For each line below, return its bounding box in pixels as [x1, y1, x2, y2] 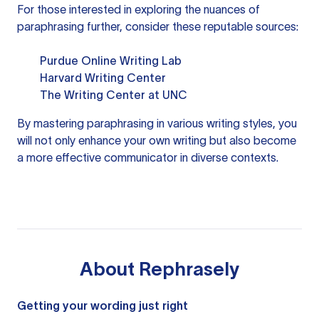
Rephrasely [139, 258, 239, 279]
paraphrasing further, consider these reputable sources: [17, 20, 298, 33]
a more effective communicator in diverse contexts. [17, 151, 278, 164]
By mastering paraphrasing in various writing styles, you [17, 117, 297, 130]
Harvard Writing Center [40, 71, 166, 84]
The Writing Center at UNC [40, 88, 187, 101]
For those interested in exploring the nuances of [17, 3, 260, 16]
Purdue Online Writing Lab [40, 54, 182, 67]
